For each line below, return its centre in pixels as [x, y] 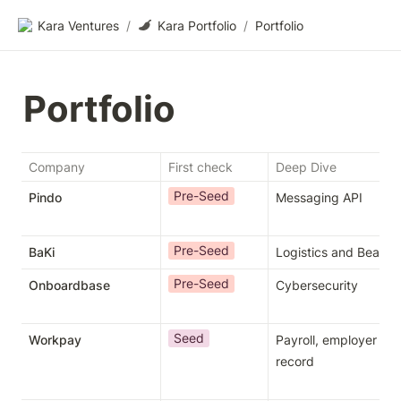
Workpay [55, 340]
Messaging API [319, 197]
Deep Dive [306, 167]
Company [57, 167]
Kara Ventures [78, 25]
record [295, 361]
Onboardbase [69, 285]
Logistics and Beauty [337, 252]
